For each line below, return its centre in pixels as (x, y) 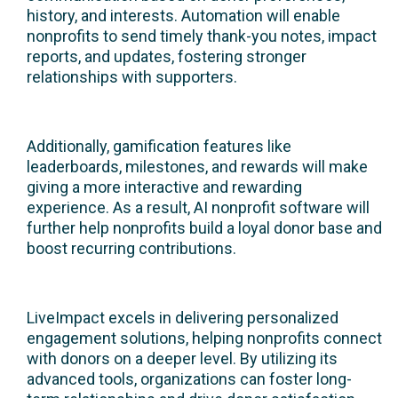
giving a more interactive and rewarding (164, 187)
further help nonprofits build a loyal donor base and (204, 228)
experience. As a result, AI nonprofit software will (198, 208)
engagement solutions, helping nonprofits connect (204, 338)
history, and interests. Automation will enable (183, 16)
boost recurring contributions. (131, 249)
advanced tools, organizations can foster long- (189, 379)
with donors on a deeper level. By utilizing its (182, 359)
